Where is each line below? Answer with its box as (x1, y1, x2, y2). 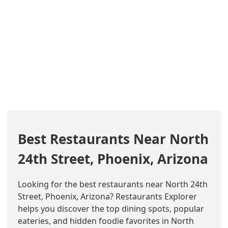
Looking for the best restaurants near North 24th (18, 178, 208, 190)
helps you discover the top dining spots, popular (18, 203, 204, 214)
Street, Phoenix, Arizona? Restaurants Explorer (18, 190, 197, 202)
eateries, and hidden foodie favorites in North (18, 215, 194, 226)
